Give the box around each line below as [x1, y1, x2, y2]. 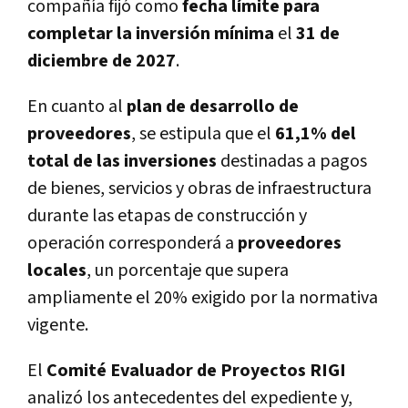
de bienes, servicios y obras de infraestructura [27, 176, 372, 200]
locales [27, 258, 87, 282]
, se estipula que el [131, 121, 275, 146]
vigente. [27, 312, 88, 337]
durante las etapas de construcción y [27, 203, 307, 228]
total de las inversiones [27, 148, 217, 173]
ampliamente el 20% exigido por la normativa [27, 285, 378, 310]
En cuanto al [27, 94, 127, 118]
